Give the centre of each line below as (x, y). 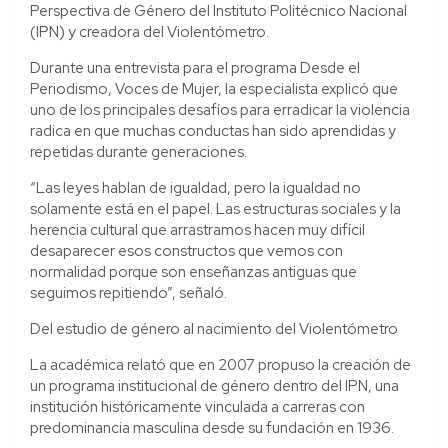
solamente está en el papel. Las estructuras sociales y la (215, 208)
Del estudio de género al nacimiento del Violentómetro (214, 328)
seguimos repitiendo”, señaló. (128, 292)
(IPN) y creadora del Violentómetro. (149, 31)
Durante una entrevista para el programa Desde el (195, 67)
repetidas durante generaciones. (138, 151)
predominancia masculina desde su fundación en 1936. (212, 427)
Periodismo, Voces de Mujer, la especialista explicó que (214, 88)
